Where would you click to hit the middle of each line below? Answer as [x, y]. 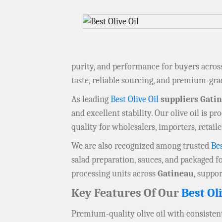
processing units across [114, 174]
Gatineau [176, 174]
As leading [91, 100]
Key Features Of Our [126, 193]
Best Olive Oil [135, 100]
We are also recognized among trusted [141, 146]
